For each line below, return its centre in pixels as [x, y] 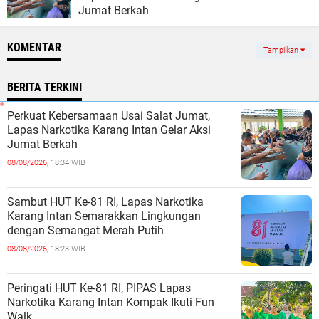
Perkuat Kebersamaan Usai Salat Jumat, [109, 116]
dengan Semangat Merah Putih [85, 230]
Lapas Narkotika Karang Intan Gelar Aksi [109, 130]
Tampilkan [282, 50]
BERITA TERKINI [45, 87]
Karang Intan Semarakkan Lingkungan [104, 216]
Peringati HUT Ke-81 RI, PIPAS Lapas [99, 288]
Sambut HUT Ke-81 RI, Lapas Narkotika [105, 202]
